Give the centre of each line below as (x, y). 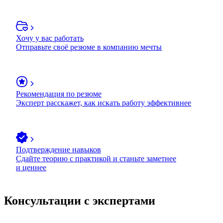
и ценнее (31, 167)
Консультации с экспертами (80, 200)
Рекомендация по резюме (59, 94)
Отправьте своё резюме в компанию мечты (89, 47)
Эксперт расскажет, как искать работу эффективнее (104, 103)
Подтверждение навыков (58, 149)
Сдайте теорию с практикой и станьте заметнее (96, 158)
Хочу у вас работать (50, 38)
